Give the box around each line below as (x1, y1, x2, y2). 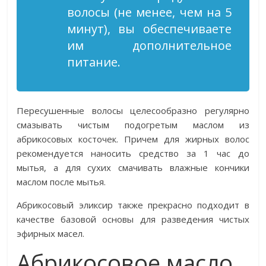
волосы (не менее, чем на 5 (67, 4, 232, 20)
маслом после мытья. (17, 176, 106, 188)
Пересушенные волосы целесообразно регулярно (17, 104, 249, 116)
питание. (67, 54, 121, 70)
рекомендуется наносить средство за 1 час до (17, 147, 249, 159)
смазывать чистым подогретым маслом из (17, 119, 249, 131)
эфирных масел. (17, 227, 85, 239)
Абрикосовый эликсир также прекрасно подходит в (17, 199, 249, 211)
